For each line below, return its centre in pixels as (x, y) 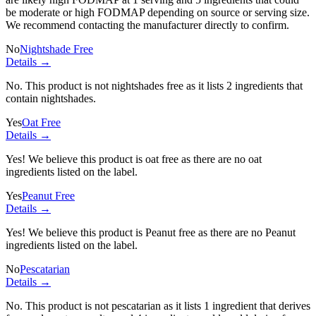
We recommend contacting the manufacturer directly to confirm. (147, 25)
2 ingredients (255, 85)
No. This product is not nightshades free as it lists (116, 85)
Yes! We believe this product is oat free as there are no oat (134, 159)
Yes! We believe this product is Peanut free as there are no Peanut (151, 232)
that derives (284, 305)
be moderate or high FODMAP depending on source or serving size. (158, 12)
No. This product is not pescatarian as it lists (105, 305)
